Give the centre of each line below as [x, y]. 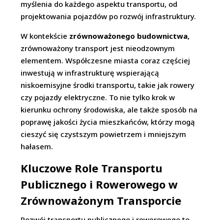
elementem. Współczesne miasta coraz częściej [106, 61]
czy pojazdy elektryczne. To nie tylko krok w [98, 97]
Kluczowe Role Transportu [92, 168]
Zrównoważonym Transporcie [101, 201]
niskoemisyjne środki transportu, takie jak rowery [108, 85]
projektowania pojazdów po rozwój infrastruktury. [109, 16]
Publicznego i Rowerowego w [99, 184]
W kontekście [45, 36]
